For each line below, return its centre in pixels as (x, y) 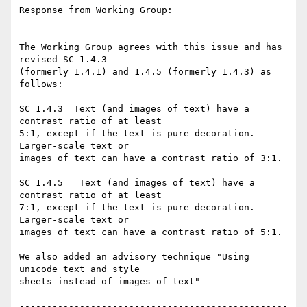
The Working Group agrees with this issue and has (151, 47)
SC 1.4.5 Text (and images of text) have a (137, 183)
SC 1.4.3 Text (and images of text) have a (134, 109)
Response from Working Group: (96, 10)
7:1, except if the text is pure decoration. (137, 208)
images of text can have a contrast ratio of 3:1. (151, 158)
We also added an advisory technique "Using (134, 257)
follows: (41, 84)
